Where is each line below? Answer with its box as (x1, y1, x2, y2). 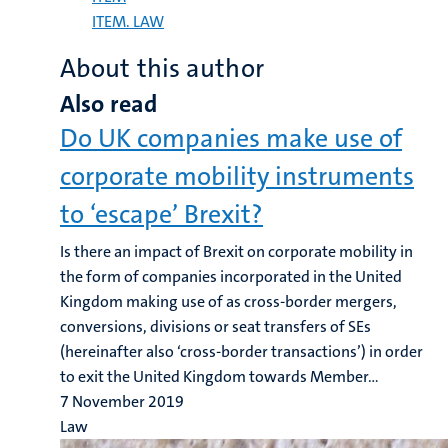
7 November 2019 (60, 391, 184, 412)
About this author (60, 52, 264, 85)
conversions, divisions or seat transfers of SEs (60, 316, 371, 337)
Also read (60, 88, 157, 120)
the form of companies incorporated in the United (60, 266, 402, 287)
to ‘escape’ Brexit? (60, 198, 263, 231)
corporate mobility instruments (60, 160, 414, 193)
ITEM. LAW (92, 11, 164, 32)
